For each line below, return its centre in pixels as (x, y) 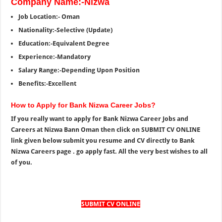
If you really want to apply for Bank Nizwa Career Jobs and (100, 119)
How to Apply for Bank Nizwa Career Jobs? (83, 105)
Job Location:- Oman (49, 17)
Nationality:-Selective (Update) (66, 30)
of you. (22, 162)
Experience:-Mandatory (55, 57)
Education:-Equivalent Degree (64, 43)
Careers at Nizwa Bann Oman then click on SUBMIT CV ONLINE (106, 130)
